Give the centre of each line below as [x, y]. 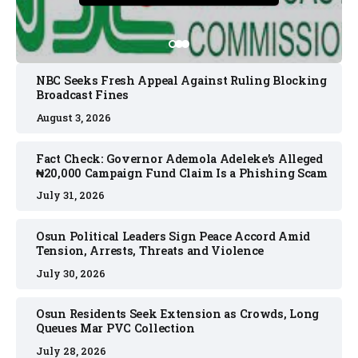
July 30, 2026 [71, 273]
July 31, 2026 [70, 195]
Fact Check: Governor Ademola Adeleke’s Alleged [179, 158]
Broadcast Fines [82, 95]
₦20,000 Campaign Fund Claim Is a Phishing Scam [182, 173]
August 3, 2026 [74, 117]
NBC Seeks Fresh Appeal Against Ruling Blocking [181, 81]
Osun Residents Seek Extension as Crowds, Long [178, 314]
